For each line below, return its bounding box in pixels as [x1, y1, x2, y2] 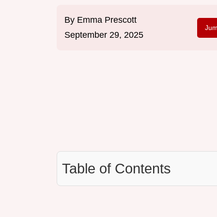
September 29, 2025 [64, 30, 143, 40]
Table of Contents [62, 161, 171, 177]
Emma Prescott [77, 15, 137, 25]
